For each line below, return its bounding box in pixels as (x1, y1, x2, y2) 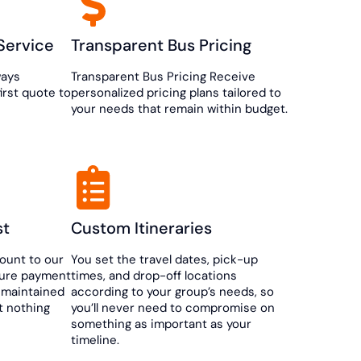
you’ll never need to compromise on (71, 300, 275, 317)
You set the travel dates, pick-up (71, 251, 258, 268)
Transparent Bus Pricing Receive (71, 68, 255, 85)
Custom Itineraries (71, 218, 212, 239)
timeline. (71, 332, 119, 349)
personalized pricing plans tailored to (71, 85, 281, 102)
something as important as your (71, 316, 251, 333)
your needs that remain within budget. (71, 101, 288, 118)
